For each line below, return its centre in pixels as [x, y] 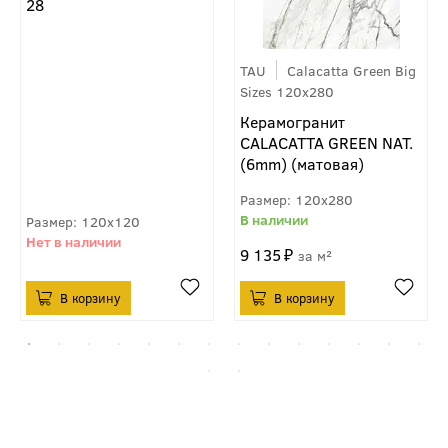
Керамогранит [292, 121]
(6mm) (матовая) [302, 163]
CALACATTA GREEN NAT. [326, 142]
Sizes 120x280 [287, 90]
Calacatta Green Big [351, 69]
